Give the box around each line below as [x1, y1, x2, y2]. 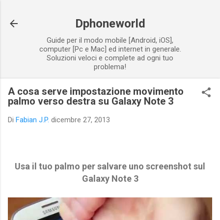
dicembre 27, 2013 [51, 115, 110, 124]
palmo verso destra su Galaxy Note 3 [8, 95, 173, 107]
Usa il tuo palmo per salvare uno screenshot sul [15, 161, 205, 171]
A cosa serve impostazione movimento [8, 85, 184, 97]
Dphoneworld [75, 17, 145, 30]
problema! [94, 62, 126, 71]
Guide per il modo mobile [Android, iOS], [47, 36, 173, 45]
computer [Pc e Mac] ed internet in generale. [39, 45, 181, 54]
